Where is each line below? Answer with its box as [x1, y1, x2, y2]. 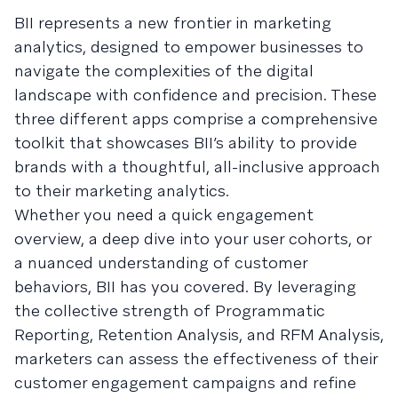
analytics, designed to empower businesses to [14, 36, 363, 57]
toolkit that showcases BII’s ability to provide [14, 131, 357, 153]
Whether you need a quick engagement [14, 203, 314, 225]
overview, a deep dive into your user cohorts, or [14, 227, 371, 249]
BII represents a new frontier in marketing [14, 12, 331, 33]
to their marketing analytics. [14, 179, 229, 201]
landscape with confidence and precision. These [14, 84, 377, 105]
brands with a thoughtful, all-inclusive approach [14, 155, 380, 177]
